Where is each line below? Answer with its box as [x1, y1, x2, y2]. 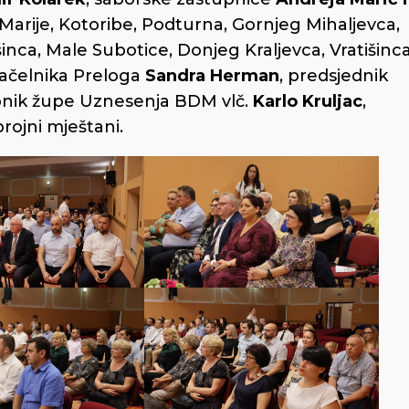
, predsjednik [279, 65, 388, 86]
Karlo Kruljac [253, 90, 362, 111]
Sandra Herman [145, 65, 279, 86]
